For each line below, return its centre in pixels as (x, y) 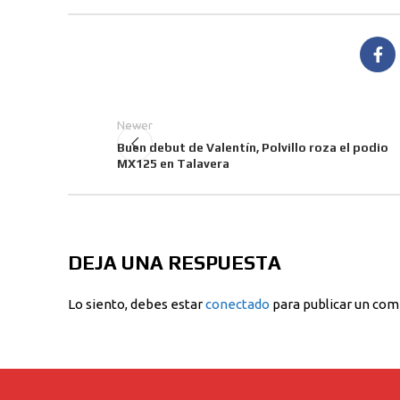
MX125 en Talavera (173, 214)
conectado (237, 354)
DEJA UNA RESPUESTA (175, 313)
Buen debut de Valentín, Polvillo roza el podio (253, 198)
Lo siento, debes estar (137, 354)
